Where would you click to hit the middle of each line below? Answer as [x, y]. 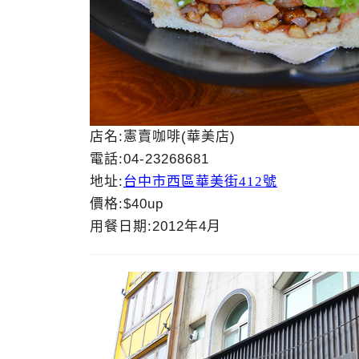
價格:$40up [127, 204]
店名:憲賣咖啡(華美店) [163, 137]
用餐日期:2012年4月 [155, 226]
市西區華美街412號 [215, 182]
